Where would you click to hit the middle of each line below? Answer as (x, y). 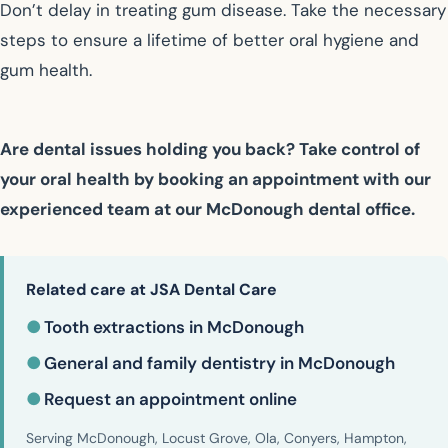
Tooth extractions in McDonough (174, 327)
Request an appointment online (170, 399)
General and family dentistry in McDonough (219, 363)
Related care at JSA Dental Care (151, 290)
